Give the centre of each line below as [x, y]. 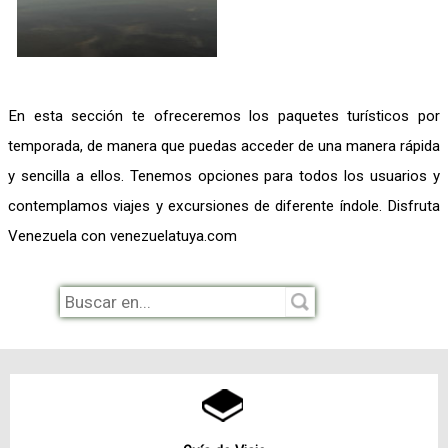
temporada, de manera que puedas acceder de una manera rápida [224, 145]
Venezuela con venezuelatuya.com [122, 235]
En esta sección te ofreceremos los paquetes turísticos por [224, 115]
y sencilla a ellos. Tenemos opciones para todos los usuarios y [224, 175]
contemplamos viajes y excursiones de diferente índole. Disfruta [224, 205]
